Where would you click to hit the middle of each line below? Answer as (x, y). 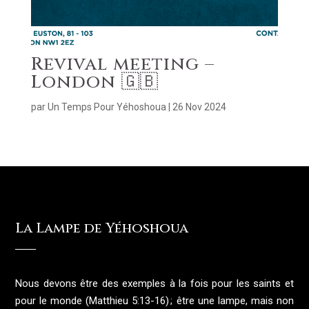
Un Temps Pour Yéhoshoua (107, 107)
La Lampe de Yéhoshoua (102, 228)
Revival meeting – (122, 65)
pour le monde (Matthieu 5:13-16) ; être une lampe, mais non (154, 301)
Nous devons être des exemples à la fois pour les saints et (154, 284)
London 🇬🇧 (94, 83)
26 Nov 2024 (199, 107)
